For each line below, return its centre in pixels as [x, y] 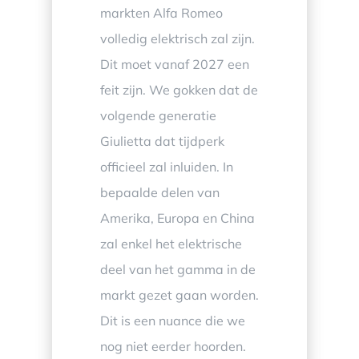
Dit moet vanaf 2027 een [174, 64]
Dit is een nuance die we [172, 320]
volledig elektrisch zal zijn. [177, 38]
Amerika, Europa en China [177, 218]
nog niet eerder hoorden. [173, 346]
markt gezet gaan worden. [179, 294]
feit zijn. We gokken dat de [179, 89]
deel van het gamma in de [177, 269]
